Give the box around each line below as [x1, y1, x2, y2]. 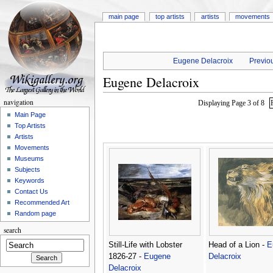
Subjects [15, 166, 41, 174]
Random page [15, 210, 57, 218]
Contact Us [15, 188, 49, 196]
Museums [15, 155, 44, 163]
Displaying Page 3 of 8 [197, 99, 268, 108]
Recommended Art [15, 199, 70, 207]
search [3, 225, 21, 235]
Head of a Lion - [208, 241, 267, 250]
